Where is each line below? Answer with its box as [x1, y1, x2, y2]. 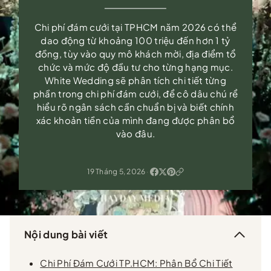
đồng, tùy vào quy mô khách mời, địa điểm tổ [34, 47, 237, 59]
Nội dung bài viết [24, 228, 108, 241]
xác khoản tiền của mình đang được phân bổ [36, 114, 235, 126]
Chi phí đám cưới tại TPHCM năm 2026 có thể [34, 21, 237, 33]
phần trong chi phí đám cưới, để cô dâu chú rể [33, 87, 238, 99]
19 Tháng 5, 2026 [87, 166, 146, 176]
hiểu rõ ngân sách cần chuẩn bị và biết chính [36, 100, 235, 113]
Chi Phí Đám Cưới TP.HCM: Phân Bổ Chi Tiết [40, 257, 233, 269]
